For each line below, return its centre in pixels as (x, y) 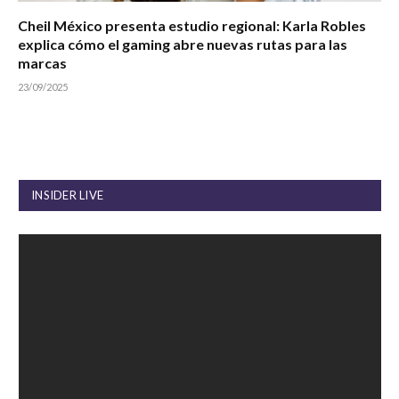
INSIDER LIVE (68, 195)
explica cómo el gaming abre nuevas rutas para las (183, 45)
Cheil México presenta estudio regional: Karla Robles (192, 26)
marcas (42, 63)
